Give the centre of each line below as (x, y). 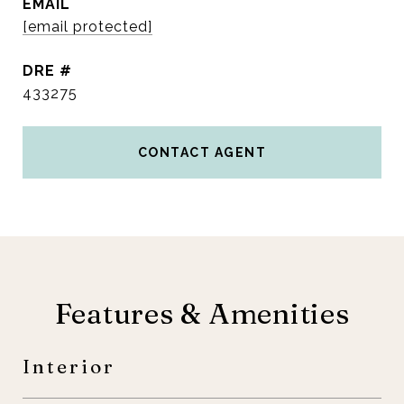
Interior (69, 366)
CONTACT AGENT (202, 152)
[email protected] (87, 27)
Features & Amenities (202, 313)
